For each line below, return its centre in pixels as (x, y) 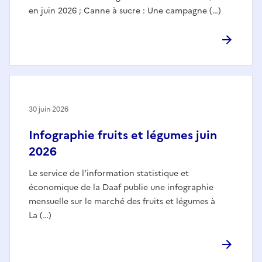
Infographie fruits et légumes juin (123, 135)
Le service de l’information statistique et (109, 173)
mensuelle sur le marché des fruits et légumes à (122, 201)
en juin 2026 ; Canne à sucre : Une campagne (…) (125, 11)
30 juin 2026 (49, 109)
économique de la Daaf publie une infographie (121, 187)
